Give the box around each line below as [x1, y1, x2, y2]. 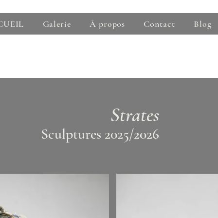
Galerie [42, 18, 71, 29]
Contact [144, 18, 175, 29]
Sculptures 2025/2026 [41, 125, 159, 143]
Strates [110, 103, 159, 127]
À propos [90, 18, 126, 29]
